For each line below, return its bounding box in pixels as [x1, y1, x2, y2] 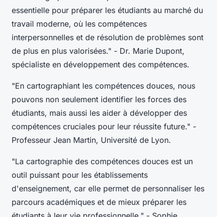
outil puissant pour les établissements [12, 170, 148, 180]
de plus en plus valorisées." [12, 46, 111, 56]
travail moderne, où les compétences [12, 18, 147, 29]
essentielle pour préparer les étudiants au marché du [12, 5, 203, 15]
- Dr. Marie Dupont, [111, 46, 185, 56]
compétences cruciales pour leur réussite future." [12, 121, 190, 131]
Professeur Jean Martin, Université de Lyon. [12, 135, 171, 145]
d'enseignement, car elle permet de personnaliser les [12, 183, 204, 193]
